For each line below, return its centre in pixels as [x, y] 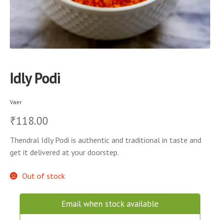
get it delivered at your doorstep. [64, 152]
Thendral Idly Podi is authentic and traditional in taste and [106, 140]
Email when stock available [110, 204]
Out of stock [43, 176]
